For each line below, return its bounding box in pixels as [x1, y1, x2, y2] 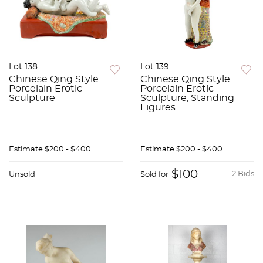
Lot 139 [140, 63, 169, 72]
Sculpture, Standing [140, 93, 234, 103]
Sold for [140, 171, 168, 179]
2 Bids [232, 170, 254, 178]
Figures [140, 103, 176, 113]
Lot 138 [9, 63, 38, 72]
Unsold [9, 171, 35, 179]
